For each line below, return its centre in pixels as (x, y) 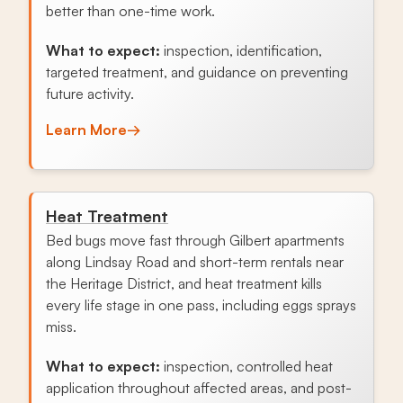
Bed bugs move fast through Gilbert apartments (195, 240)
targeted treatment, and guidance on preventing (197, 72)
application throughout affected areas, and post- (199, 387)
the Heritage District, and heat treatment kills (184, 283)
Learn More (86, 129)
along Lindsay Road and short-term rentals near (195, 261)
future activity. (90, 93)
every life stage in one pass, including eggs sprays (201, 304)
